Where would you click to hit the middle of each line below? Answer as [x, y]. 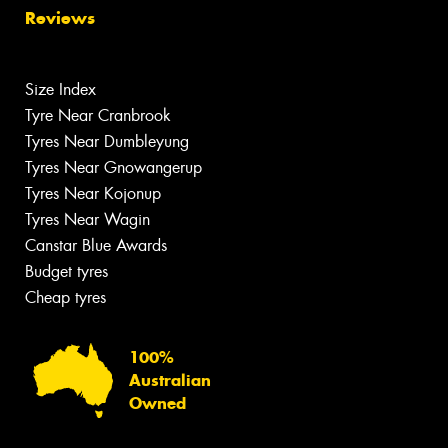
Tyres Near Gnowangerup [113, 168]
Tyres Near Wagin [87, 220]
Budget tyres [66, 272]
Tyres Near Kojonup [93, 194]
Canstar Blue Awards [96, 246]
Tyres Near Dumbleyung [107, 142]
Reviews [60, 18]
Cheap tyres [65, 298]
